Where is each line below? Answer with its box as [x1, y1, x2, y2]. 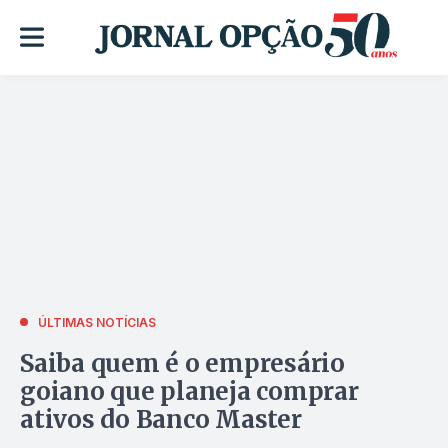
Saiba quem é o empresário [20, 347, 345, 379]
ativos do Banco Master [20, 403, 302, 435]
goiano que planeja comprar [20, 375, 359, 407]
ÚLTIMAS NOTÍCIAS [38, 314, 156, 330]
